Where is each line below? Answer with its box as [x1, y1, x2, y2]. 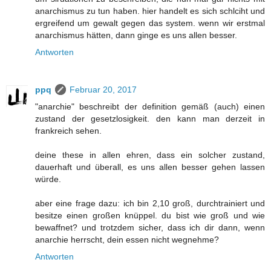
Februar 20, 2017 [70, 85, 137, 95]
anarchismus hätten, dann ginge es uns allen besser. [35, 30, 237, 41]
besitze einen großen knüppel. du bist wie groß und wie [35, 211, 265, 221]
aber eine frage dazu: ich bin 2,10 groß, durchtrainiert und [35, 198, 265, 209]
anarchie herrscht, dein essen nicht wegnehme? [35, 235, 219, 245]
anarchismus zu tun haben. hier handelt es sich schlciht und [35, 6, 265, 16]
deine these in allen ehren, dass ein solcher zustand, [35, 150, 265, 160]
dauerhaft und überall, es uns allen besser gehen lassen [35, 162, 265, 172]
